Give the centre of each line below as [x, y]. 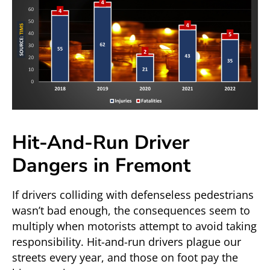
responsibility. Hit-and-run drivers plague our [127, 241]
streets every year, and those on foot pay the [125, 257]
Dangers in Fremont [101, 165]
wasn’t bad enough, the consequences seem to [131, 210]
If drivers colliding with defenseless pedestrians [133, 194]
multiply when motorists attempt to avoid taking [134, 226]
